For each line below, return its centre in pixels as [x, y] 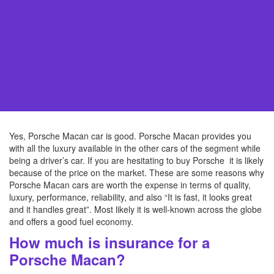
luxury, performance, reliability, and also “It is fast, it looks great [131, 197]
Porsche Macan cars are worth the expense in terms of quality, [130, 185]
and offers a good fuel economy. [71, 221]
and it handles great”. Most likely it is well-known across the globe [135, 209]
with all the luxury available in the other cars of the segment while [135, 148]
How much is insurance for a [109, 242]
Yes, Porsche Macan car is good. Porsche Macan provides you [130, 136]
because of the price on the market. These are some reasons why [137, 172]
